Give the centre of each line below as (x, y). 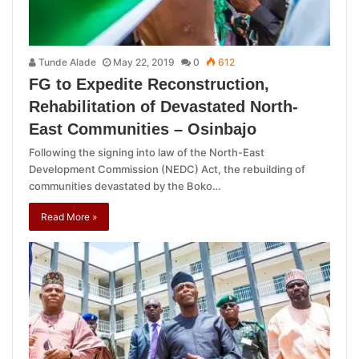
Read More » (69, 217)
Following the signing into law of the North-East (147, 153)
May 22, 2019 (144, 63)
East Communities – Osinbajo (143, 129)
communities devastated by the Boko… (125, 186)
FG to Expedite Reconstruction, (149, 85)
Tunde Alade (66, 63)
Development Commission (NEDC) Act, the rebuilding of (167, 169)
